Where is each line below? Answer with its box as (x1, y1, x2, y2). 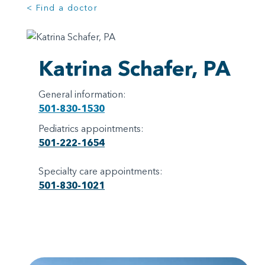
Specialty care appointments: (38, 164, 163, 177)
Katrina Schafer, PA (38, 55, 231, 81)
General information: (38, 88, 126, 100)
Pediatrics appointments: (38, 122, 144, 134)
